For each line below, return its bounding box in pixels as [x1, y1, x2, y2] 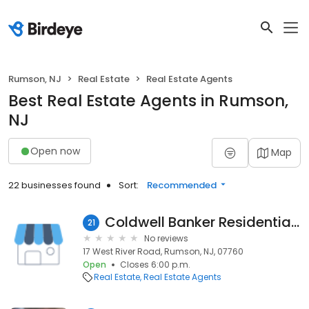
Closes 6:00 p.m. [120, 259, 190, 270]
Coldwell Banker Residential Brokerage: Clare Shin [291, 212, 299, 232]
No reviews [144, 232, 188, 244]
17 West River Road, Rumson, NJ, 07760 [83, 246, 243, 257]
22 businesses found [8, 179, 101, 192]
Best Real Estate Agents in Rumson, [8, 90, 288, 112]
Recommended [147, 179, 217, 192]
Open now [30, 143, 80, 158]
